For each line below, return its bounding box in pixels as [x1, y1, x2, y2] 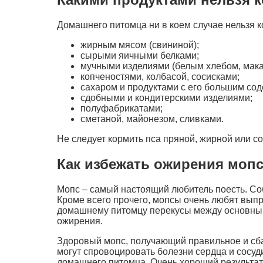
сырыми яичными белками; [80, 50, 199, 60]
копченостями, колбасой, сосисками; [80, 71, 240, 82]
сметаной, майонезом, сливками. [80, 113, 224, 124]
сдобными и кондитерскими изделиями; [80, 92, 252, 103]
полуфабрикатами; [80, 103, 163, 113]
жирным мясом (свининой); [80, 39, 199, 50]
